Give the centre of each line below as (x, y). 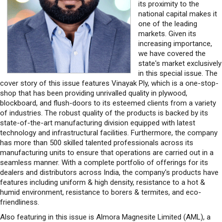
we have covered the (172, 53)
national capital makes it (178, 14)
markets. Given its (167, 33)
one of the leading (168, 24)
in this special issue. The (178, 73)
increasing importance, (175, 43)
